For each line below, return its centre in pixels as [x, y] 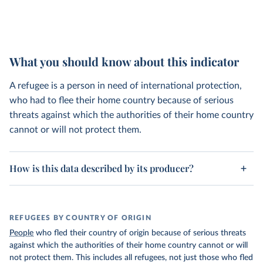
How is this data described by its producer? [102, 168]
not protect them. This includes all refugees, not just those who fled [131, 258]
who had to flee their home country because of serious [122, 100]
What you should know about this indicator [124, 61]
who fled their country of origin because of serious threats [140, 233]
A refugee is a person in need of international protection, [126, 86]
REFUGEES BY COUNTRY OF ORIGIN [80, 218]
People [21, 233]
